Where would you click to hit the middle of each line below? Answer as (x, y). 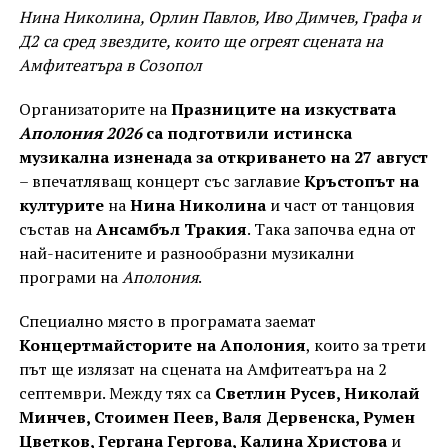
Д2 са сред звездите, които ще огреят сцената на (200, 41)
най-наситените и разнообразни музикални (186, 253)
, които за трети (365, 345)
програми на (70, 277)
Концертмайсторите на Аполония (162, 345)
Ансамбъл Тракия (169, 229)
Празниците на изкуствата (283, 109)
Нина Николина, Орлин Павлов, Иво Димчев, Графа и (219, 17)
